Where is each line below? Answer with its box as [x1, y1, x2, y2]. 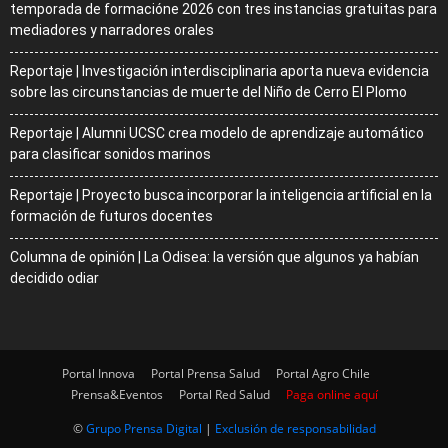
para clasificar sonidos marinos [10, 146, 211, 163]
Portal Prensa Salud [151, 365, 260, 383]
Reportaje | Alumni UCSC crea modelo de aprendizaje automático [10, 125, 424, 142]
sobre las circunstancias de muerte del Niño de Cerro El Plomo [10, 84, 407, 101]
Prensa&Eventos [70, 386, 163, 404]
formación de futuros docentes [10, 208, 213, 225]
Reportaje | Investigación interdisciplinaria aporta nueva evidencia [10, 63, 429, 80]
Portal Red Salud [178, 386, 270, 404]
